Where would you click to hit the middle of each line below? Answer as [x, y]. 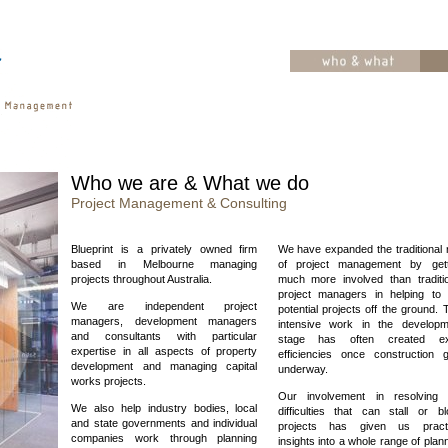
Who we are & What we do [190, 183]
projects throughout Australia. [142, 279]
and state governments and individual [164, 423]
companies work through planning [164, 438]
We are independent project [164, 306]
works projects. [109, 381]
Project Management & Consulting [179, 203]
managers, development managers [164, 321]
